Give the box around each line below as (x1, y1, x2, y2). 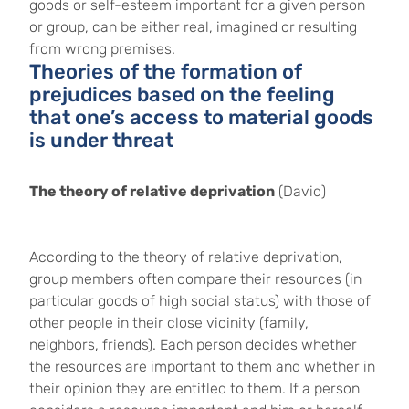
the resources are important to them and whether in (29, 358, 375, 375)
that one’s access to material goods (29, 105, 373, 130)
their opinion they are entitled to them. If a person (29, 380, 360, 397)
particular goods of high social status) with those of (29, 292, 371, 309)
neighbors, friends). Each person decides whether (29, 336, 357, 353)
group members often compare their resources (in (29, 270, 362, 288)
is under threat (29, 128, 173, 152)
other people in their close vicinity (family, (29, 314, 309, 331)
